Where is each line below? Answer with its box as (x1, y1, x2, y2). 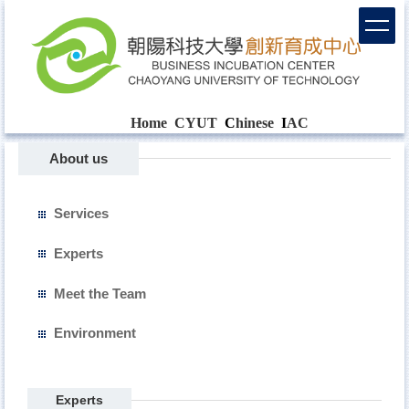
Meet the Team (53, 286, 146, 302)
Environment (53, 325, 136, 341)
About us (48, 151, 108, 167)
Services (53, 205, 109, 222)
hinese (235, 115, 274, 131)
